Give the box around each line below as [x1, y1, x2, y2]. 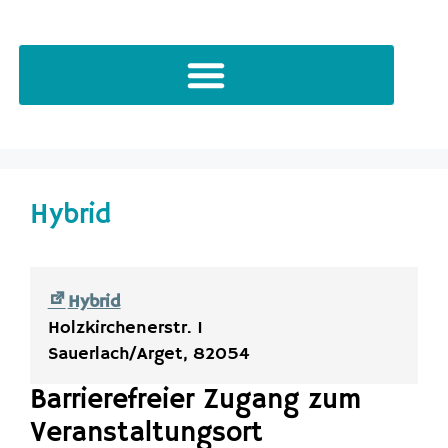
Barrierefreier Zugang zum [30, 383, 361, 419]
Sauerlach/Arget [47, 342, 183, 365]
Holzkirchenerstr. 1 [47, 316, 203, 339]
